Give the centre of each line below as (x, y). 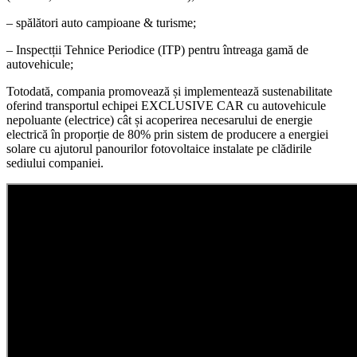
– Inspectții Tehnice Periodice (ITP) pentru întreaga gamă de (157, 49)
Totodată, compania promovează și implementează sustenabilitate (169, 91)
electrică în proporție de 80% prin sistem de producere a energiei (167, 134)
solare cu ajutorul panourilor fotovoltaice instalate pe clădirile (159, 148)
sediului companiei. (55, 163)
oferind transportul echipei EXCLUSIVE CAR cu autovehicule (166, 105)
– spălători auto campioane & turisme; (101, 22)
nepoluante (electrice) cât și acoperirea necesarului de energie (159, 120)
